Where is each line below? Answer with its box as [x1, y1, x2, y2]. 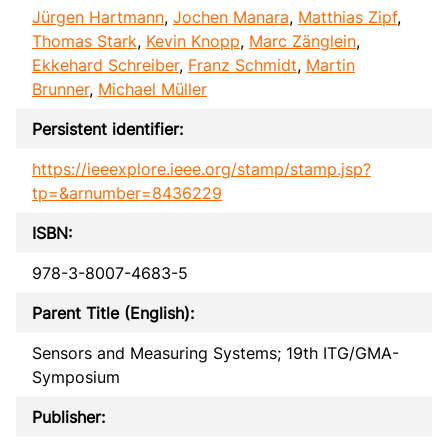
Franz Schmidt [188, 54, 297, 75]
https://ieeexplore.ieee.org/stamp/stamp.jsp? [32, 158, 371, 179]
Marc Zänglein [249, 30, 356, 51]
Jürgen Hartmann [32, 6, 164, 27]
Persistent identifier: [32, 118, 183, 139]
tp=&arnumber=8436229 [32, 182, 222, 203]
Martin [306, 54, 355, 75]
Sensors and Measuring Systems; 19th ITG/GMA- [32, 342, 399, 363]
